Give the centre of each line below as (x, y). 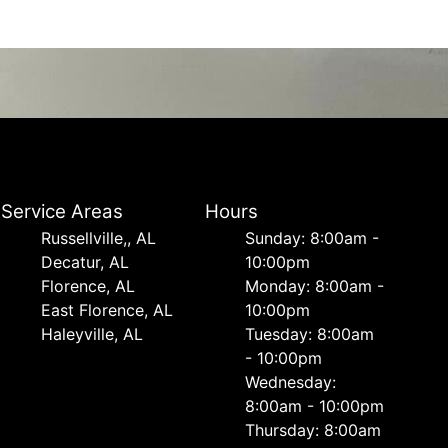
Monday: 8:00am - (314, 286)
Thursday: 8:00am (312, 430)
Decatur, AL (85, 262)
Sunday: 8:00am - (311, 238)
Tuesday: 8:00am (309, 334)
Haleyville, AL (92, 334)
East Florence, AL (107, 310)
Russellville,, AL (99, 238)
